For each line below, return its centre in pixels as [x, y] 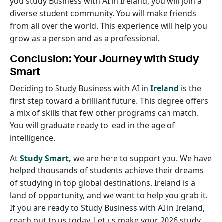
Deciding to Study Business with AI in [80, 88]
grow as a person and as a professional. [85, 38]
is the [190, 88]
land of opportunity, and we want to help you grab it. [109, 195]
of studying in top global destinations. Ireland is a [103, 183]
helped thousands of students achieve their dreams [107, 170]
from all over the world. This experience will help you [109, 26]
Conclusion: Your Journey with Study [104, 59]
